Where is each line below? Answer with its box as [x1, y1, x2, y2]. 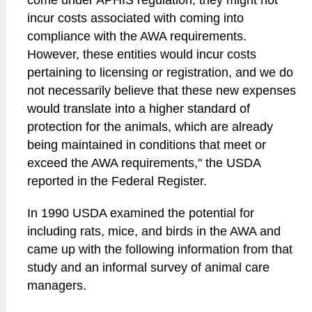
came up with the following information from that [27, 242, 293, 256]
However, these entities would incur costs [27, 47, 257, 61]
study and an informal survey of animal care [27, 260, 270, 274]
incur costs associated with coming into [27, 11, 244, 25]
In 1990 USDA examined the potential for [27, 206, 255, 220]
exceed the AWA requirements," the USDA [27, 156, 261, 170]
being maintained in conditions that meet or [27, 138, 267, 152]
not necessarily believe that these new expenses [27, 84, 297, 97]
